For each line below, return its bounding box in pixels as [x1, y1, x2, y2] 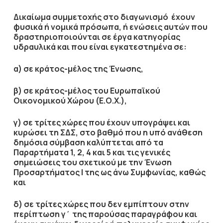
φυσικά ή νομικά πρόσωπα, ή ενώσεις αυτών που [13, 21, 208, 32]
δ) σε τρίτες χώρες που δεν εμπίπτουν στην [13, 199, 189, 210]
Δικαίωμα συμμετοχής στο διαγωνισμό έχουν [13, 11, 195, 22]
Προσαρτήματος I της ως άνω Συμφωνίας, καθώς [13, 167, 206, 178]
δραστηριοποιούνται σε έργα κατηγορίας [13, 31, 180, 42]
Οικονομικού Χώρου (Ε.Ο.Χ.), [13, 95, 128, 106]
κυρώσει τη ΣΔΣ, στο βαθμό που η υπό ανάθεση [13, 127, 203, 138]
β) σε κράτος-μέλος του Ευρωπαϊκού [13, 85, 160, 96]
